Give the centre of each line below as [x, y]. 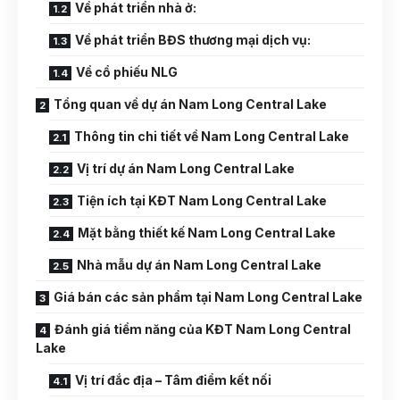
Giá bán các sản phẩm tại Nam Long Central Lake [208, 297]
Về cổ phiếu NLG [127, 72]
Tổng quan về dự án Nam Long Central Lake [190, 104]
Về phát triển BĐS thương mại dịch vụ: [193, 40]
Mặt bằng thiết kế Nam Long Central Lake [207, 233]
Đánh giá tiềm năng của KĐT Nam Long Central [203, 329]
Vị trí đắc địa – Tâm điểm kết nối [173, 380]
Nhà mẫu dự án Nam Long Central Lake [199, 265]
